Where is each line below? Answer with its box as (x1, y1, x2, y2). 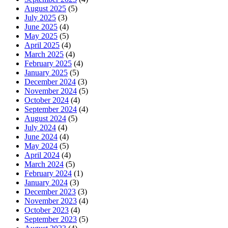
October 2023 (24, 206, 69, 215)
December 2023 (24, 187, 76, 196)
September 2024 (24, 105, 77, 114)
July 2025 (24, 13, 56, 22)
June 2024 (24, 132, 58, 141)
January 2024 (24, 178, 68, 187)
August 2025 (24, 4, 66, 13)
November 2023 (24, 196, 77, 206)
